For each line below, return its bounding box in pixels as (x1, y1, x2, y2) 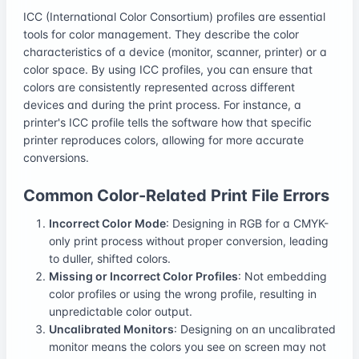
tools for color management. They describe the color (23, 26, 299, 41)
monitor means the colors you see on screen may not (49, 339, 326, 353)
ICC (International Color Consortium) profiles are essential (23, 9, 325, 23)
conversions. (23, 150, 89, 164)
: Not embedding (238, 268, 327, 283)
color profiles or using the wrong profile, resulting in (49, 286, 317, 301)
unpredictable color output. (49, 304, 192, 318)
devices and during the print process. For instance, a (23, 97, 301, 111)
